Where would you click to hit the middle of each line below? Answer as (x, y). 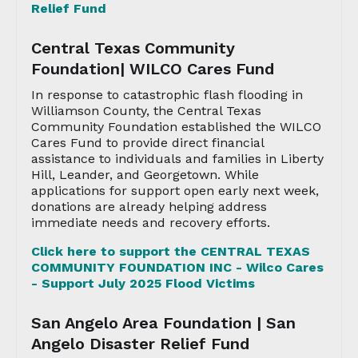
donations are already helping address (149, 207)
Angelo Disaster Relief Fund (140, 344)
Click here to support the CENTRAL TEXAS (171, 251)
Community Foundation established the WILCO (176, 127)
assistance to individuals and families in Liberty (177, 159)
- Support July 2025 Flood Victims (143, 283)
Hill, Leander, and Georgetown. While (145, 175)
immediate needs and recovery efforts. (151, 223)
